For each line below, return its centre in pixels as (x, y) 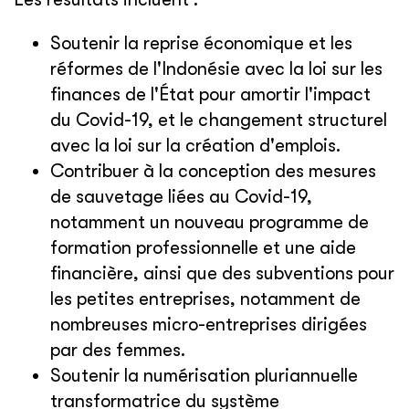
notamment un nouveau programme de (210, 222)
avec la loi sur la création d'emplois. (195, 146)
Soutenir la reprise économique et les (201, 43)
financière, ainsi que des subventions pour (222, 273)
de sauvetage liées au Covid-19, (181, 197)
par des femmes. (118, 350)
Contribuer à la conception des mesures (213, 171)
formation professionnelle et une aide (203, 248)
